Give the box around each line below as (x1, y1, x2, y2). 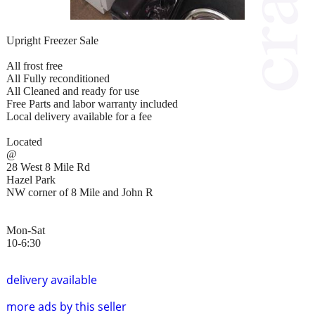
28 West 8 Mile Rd (6, 160, 90, 173)
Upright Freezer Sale (6, 34, 98, 46)
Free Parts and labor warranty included (6, 97, 178, 110)
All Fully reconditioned (6, 72, 110, 84)
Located (6, 135, 42, 148)
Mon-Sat (6, 224, 45, 236)
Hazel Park (6, 173, 56, 186)
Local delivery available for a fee (6, 110, 152, 122)
